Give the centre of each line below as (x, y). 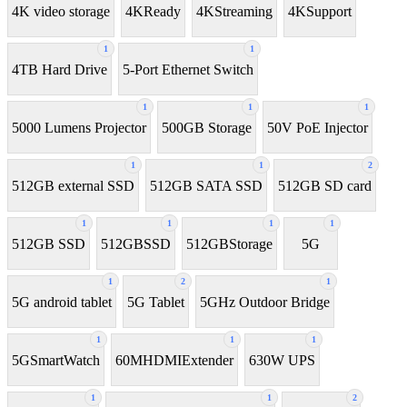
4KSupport (320, 11)
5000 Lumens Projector (79, 127)
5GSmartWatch (56, 360)
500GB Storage (207, 127)
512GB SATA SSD (206, 185)
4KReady (153, 11)
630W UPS (282, 360)
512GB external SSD (73, 185)
